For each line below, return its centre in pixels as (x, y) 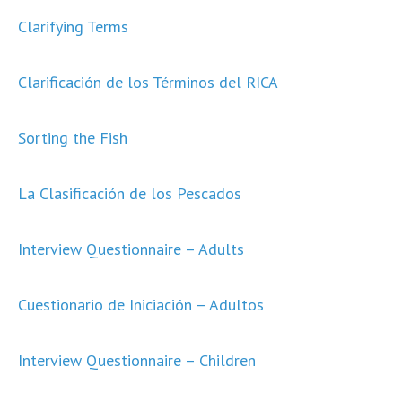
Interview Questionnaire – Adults (131, 249)
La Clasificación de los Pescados (130, 193)
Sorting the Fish (73, 138)
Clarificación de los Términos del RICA (148, 82)
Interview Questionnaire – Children (137, 360)
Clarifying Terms (73, 26)
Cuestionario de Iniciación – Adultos (141, 305)
